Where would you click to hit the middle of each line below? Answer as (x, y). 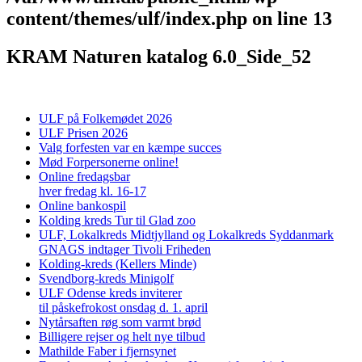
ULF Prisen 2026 (83, 133)
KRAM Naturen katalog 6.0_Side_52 (159, 56)
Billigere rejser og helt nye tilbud (122, 336)
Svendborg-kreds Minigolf (106, 278)
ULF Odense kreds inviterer (110, 293)
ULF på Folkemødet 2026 (105, 118)
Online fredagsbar (84, 176)
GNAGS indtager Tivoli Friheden (125, 249)
